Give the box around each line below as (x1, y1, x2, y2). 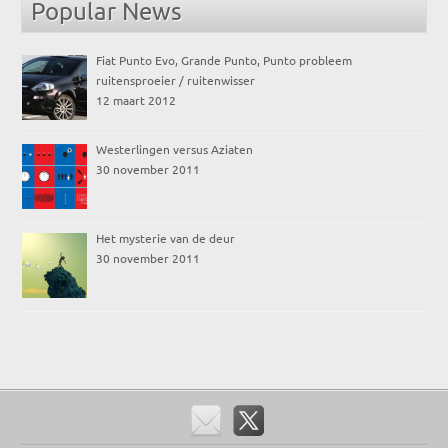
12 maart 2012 (96, 92, 177, 109)
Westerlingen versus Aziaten (96, 141, 254, 158)
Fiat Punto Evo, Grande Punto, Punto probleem (96, 52, 353, 69)
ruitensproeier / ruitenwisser (96, 72, 256, 89)
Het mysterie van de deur (96, 230, 236, 247)
